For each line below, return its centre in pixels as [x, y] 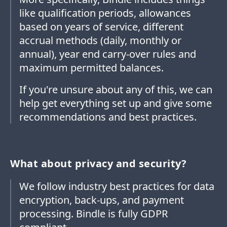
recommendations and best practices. [108, 117]
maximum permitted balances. [91, 68]
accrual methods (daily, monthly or [100, 41]
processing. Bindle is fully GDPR [93, 214]
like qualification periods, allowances [105, 13]
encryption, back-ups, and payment [102, 200]
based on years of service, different [101, 27]
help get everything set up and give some [116, 103]
